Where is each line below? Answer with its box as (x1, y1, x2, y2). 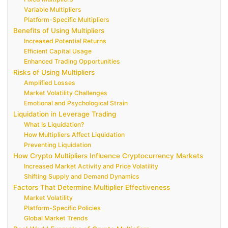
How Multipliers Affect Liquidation (24, 131, 125, 139)
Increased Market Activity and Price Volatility (24, 162, 160, 170)
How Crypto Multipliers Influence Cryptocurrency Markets (13, 152, 205, 160)
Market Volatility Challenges (24, 89, 108, 97)
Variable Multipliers (24, 6, 82, 14)
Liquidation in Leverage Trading (13, 110, 116, 119)
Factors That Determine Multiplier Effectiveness (13, 183, 172, 192)
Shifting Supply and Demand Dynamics (24, 173, 141, 181)
